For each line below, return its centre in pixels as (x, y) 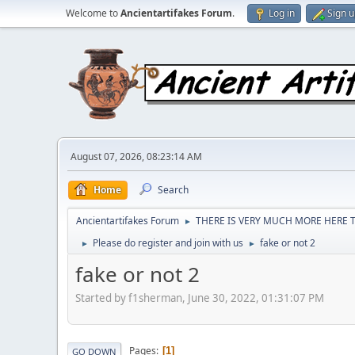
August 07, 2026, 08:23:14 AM (136, 157)
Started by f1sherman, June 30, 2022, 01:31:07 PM (200, 298)
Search (173, 190)
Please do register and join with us (168, 243)
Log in (282, 13)
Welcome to (93, 13)
